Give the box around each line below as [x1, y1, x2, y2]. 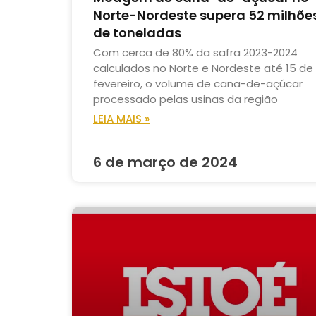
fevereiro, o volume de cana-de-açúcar [93, 75, 303, 91]
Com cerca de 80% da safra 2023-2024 [93, 44, 298, 60]
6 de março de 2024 [93, 152, 238, 172]
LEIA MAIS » [93, 111, 150, 126]
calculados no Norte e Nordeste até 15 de [93, 60, 313, 75]
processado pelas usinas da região [93, 91, 278, 107]
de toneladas [93, 23, 181, 42]
